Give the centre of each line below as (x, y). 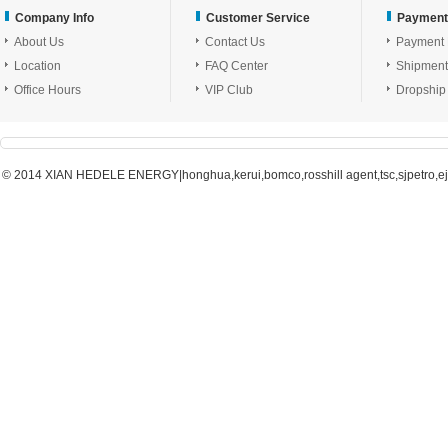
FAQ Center (236, 66)
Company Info (54, 18)
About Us (39, 42)
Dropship (421, 90)
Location (37, 66)
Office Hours (47, 90)
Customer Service (258, 18)
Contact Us (235, 42)
